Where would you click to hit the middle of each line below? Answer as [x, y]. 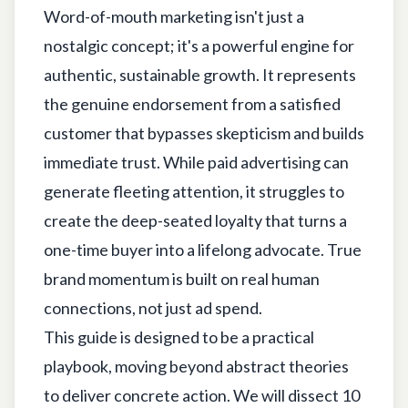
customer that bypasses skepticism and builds [204, 133]
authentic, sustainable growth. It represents [200, 74]
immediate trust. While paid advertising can [196, 162]
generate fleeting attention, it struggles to [194, 191]
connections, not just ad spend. [153, 307]
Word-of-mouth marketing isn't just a [174, 16]
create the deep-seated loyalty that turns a [195, 220]
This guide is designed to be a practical [179, 337]
